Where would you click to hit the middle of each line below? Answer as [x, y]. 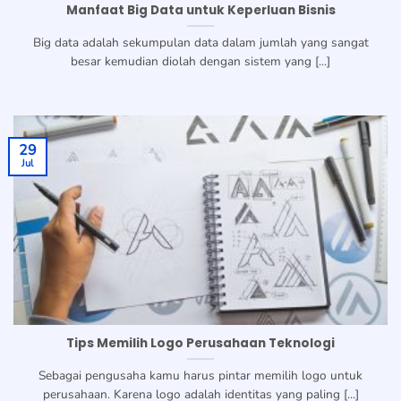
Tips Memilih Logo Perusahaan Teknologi [200, 344]
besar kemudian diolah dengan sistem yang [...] [200, 62]
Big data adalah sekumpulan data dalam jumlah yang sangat [200, 43]
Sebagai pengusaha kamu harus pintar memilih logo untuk [200, 376]
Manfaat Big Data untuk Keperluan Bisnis [200, 11]
